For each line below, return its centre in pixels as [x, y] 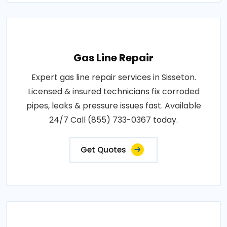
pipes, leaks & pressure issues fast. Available [113, 105]
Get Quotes [103, 149]
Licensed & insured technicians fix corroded [113, 91]
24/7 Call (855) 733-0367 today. [113, 120]
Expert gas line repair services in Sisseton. [113, 77]
